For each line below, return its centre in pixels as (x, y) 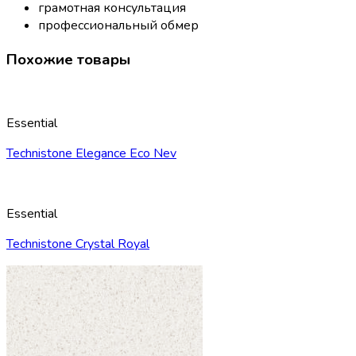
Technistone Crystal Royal (78, 244)
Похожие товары (68, 59)
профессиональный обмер (118, 25)
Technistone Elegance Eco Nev (91, 154)
